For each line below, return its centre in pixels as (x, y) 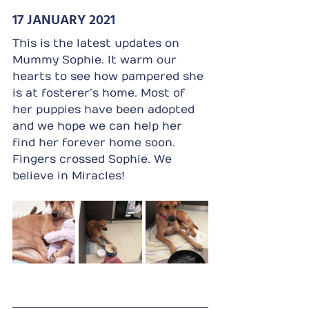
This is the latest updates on (98, 43)
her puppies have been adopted (105, 109)
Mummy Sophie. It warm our (96, 60)
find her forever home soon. (96, 142)
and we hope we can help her (99, 126)
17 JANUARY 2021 (64, 18)
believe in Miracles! (69, 176)
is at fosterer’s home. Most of (100, 93)
